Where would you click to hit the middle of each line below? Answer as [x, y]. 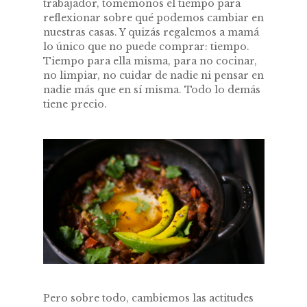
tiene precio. [75, 104]
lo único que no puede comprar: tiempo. [146, 46]
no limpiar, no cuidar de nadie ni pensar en [153, 75]
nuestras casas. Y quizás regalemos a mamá [151, 32]
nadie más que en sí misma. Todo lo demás [151, 89]
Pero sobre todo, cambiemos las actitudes [148, 298]
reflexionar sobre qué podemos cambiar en [153, 17]
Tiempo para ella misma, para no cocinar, [150, 61]
